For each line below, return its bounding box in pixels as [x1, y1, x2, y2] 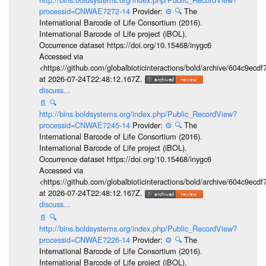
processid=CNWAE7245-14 [39, 119, 132, 131]
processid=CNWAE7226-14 [39, 233, 132, 245]
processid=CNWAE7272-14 [39, 5, 132, 17]
